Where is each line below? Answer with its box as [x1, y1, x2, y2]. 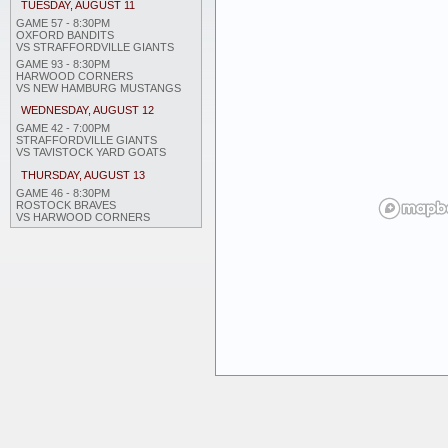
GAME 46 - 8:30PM [16, 186, 110, 199]
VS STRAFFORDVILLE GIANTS [16, 40, 174, 53]
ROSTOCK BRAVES [16, 198, 116, 211]
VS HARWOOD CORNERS [16, 210, 150, 223]
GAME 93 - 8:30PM [16, 57, 110, 70]
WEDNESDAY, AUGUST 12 [21, 104, 154, 117]
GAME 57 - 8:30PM [16, 16, 110, 29]
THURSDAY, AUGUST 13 [21, 168, 145, 181]
